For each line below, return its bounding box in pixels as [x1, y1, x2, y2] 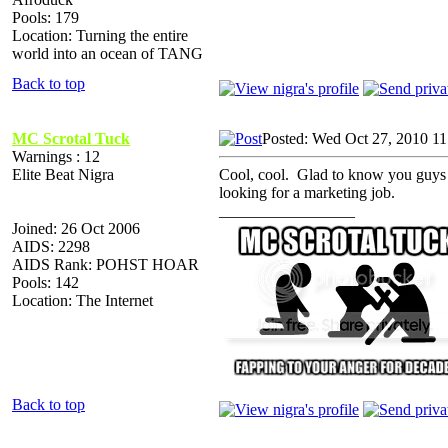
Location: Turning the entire [12, 26, 188, 44]
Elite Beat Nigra [12, 165, 114, 183]
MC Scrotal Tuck [12, 129, 130, 147]
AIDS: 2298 [12, 237, 90, 255]
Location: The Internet [12, 291, 153, 309]
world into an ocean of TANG [12, 44, 203, 62]
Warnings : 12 [12, 147, 100, 165]
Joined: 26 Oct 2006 [12, 219, 140, 237]
